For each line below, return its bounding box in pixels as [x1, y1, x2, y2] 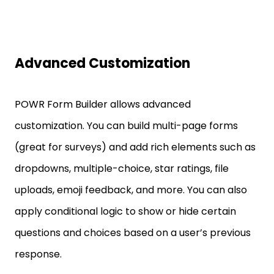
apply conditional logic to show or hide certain [15, 204, 236, 218]
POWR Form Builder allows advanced [15, 97, 191, 111]
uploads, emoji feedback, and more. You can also [15, 183, 247, 197]
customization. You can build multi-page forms [15, 119, 238, 133]
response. [15, 247, 62, 261]
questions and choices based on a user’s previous [15, 226, 251, 240]
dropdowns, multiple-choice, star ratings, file [15, 161, 229, 176]
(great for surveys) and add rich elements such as [15, 140, 256, 154]
